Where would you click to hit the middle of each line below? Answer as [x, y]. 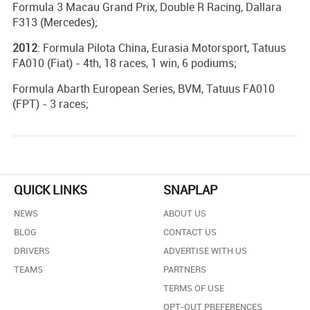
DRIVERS [32, 250]
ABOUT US [185, 213]
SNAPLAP [190, 189]
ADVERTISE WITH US [205, 250]
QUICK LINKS [51, 189]
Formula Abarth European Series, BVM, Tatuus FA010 [144, 88]
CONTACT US [190, 231]
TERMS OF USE [194, 288]
